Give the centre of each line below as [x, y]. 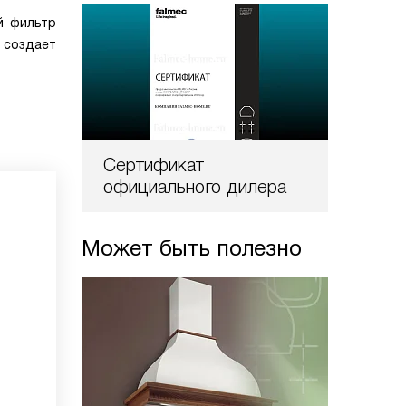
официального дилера [195, 187]
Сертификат [154, 165]
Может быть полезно [192, 248]
